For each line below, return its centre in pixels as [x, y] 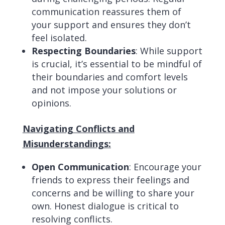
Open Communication [80, 167]
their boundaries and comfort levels [109, 77]
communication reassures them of [106, 12]
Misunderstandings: [67, 144]
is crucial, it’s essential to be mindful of [117, 64]
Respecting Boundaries [83, 51]
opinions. [51, 103]
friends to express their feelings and [110, 180]
